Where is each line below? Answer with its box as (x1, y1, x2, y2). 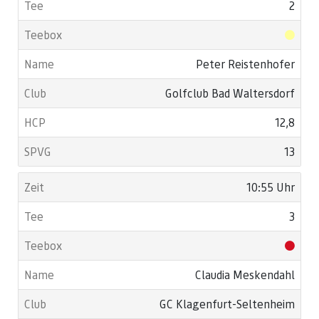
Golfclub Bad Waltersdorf (165, 85, 295, 100)
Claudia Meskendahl (195, 267, 295, 282)
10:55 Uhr (246, 179, 295, 194)
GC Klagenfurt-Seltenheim (159, 296, 295, 311)
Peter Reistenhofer (196, 56, 295, 71)
